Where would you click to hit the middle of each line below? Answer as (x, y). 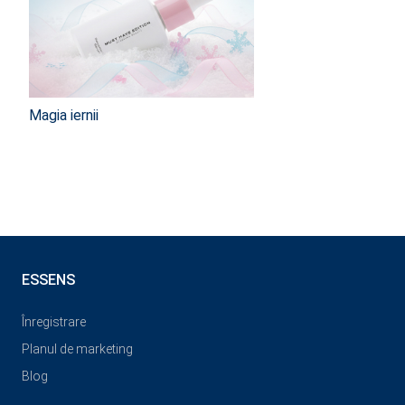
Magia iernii (64, 116)
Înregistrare (54, 322)
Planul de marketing (77, 349)
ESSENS (48, 280)
